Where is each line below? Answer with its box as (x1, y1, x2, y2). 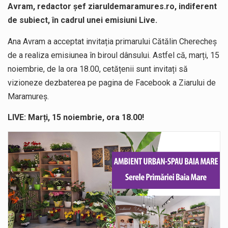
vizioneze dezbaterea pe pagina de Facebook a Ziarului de (8, 77, 216, 88)
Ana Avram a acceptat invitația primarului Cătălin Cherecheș (8, 36, 217, 46)
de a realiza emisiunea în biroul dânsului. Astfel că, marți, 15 (8, 50, 219, 60)
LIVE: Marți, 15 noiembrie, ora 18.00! (8, 112, 144, 122)
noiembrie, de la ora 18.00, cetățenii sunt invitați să (8, 64, 188, 74)
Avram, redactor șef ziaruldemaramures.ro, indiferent (8, 2, 217, 12)
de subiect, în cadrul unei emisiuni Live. (8, 15, 157, 25)
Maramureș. (8, 91, 49, 101)
